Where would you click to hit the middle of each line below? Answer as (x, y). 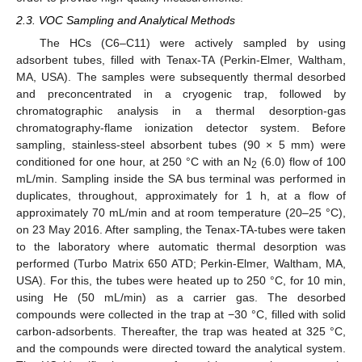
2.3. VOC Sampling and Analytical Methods (126, 21)
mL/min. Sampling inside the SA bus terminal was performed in (181, 179)
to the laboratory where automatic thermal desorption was (181, 247)
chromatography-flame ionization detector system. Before (181, 128)
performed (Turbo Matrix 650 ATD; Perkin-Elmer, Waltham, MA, (181, 264)
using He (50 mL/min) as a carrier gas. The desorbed (181, 298)
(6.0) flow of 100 (302, 162)
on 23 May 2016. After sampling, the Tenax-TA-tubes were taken (181, 230)
